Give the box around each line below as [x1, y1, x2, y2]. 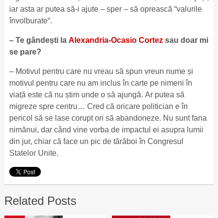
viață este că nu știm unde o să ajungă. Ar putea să [9, 91, 184, 99]
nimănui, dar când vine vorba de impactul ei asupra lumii [9, 126, 203, 134]
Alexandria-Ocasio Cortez [68, 36, 163, 44]
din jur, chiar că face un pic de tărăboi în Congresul [9, 137, 183, 145]
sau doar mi [163, 36, 208, 44]
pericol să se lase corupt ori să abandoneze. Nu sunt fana [9, 114, 207, 122]
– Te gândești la [9, 36, 69, 44]
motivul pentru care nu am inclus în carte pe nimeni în [9, 79, 192, 87]
